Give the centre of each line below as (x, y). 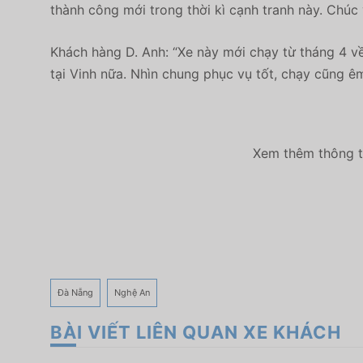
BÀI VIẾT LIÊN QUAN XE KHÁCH (196, 332)
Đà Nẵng (75, 292)
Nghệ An (132, 292)
